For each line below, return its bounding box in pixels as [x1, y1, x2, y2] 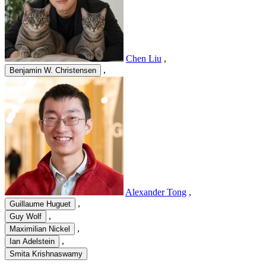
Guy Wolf [9, 212, 42, 221]
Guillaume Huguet [9, 199, 71, 209]
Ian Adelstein [9, 237, 55, 246]
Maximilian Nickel [9, 224, 70, 234]
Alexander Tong [125, 187, 186, 198]
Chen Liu [126, 53, 161, 64]
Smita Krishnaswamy [9, 249, 83, 259]
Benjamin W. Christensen [9, 66, 96, 75]
